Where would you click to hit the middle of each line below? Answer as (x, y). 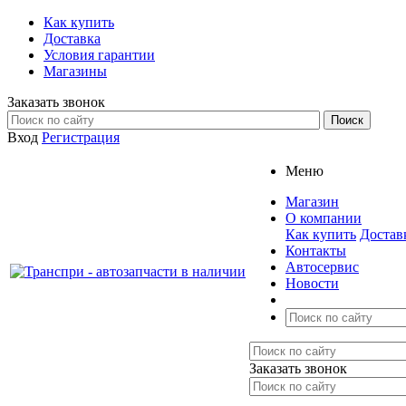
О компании (324, 218)
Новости (312, 283)
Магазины (75, 71)
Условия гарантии (99, 55)
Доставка (72, 39)
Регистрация (81, 137)
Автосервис (322, 267)
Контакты (316, 251)
